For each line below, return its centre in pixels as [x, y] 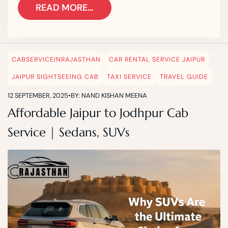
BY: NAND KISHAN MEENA [109, 95]
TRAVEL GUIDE [184, 77]
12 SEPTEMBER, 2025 [38, 95]
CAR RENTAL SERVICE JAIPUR [157, 59]
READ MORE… [65, 7]
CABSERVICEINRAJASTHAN [56, 59]
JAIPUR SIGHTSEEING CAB [55, 77]
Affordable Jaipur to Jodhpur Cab [98, 113]
